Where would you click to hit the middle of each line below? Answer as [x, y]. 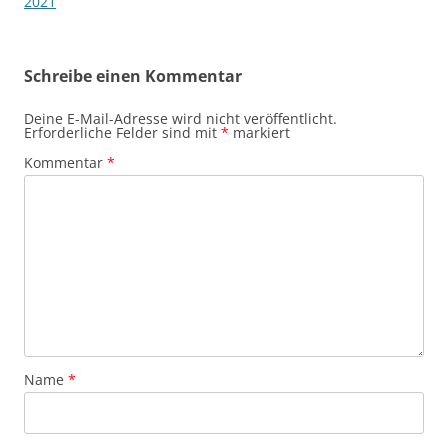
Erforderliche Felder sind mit [122, 132]
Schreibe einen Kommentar [133, 76]
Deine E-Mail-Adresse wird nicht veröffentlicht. [180, 118]
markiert [259, 132]
